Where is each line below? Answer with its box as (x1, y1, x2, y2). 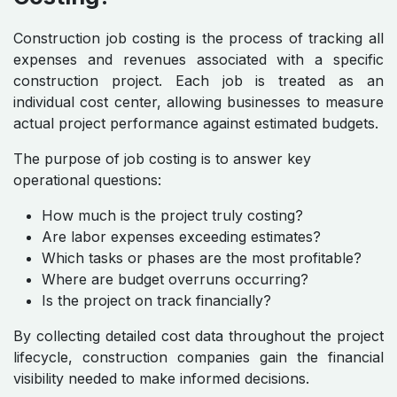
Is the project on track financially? (42, 292, 271, 310)
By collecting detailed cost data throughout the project (13, 327, 384, 346)
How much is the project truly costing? (42, 206, 303, 225)
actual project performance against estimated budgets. (13, 114, 378, 133)
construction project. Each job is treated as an (13, 72, 384, 90)
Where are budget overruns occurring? (42, 270, 308, 289)
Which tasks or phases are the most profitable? (42, 249, 362, 268)
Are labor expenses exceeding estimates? (42, 228, 321, 246)
